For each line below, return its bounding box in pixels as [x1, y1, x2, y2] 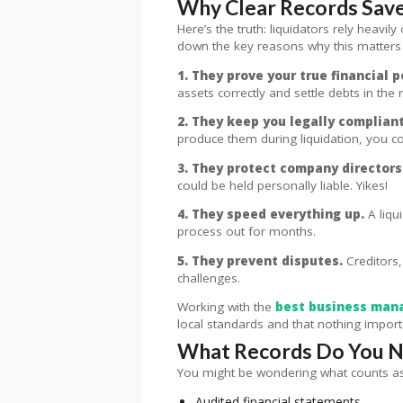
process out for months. [177, 223, 316, 240]
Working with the [177, 299, 275, 316]
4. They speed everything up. [177, 206, 364, 223]
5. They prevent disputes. [177, 252, 343, 269]
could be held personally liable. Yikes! [177, 176, 388, 193]
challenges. [177, 269, 240, 286]
